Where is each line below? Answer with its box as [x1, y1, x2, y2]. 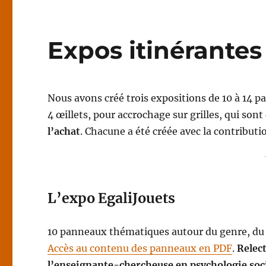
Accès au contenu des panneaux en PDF [47, 242, 233, 254]
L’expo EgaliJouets [47, 189, 176, 207]
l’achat [47, 125, 81, 137]
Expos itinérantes [47, 36, 262, 65]
